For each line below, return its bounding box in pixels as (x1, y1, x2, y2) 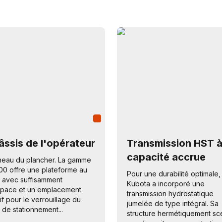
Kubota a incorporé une (127, 179, 205, 188)
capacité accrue (127, 151, 206, 163)
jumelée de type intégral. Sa (127, 199, 219, 208)
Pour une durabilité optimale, (127, 169, 221, 178)
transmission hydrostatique (127, 189, 214, 198)
